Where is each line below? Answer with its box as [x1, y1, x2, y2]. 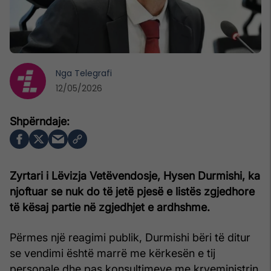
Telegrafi [74, 67, 112, 79]
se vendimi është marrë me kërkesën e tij [10, 246, 215, 260]
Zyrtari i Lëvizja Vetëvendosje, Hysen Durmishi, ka [10, 169, 260, 182]
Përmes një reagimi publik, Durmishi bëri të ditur [10, 230, 250, 244]
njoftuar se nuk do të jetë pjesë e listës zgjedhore [10, 184, 255, 198]
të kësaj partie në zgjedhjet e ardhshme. [10, 200, 210, 214]
